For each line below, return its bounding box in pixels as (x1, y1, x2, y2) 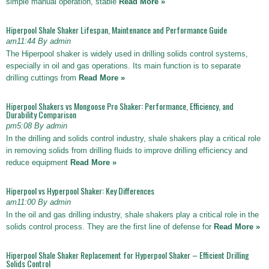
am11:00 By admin (6, 198, 71, 207)
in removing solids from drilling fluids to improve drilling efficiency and (6, 146, 247, 155)
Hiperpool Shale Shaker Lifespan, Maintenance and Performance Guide (6, 23, 227, 36)
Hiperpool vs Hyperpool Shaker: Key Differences (6, 184, 154, 197)
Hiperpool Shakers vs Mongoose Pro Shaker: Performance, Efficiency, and (6, 100, 234, 112)
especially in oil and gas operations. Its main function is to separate (6, 61, 241, 70)
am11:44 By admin (6, 37, 71, 46)
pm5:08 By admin (6, 121, 67, 130)
